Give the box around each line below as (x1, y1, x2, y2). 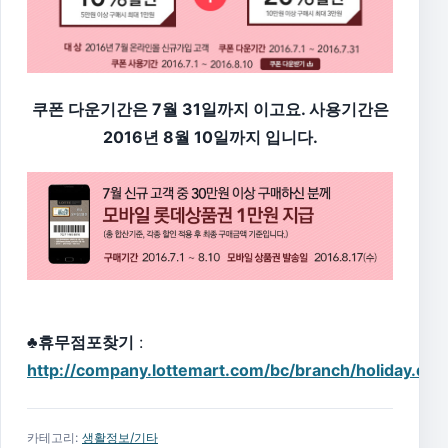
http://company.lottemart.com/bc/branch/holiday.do (27, 359, 436, 380)
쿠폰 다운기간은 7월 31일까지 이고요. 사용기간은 (31, 98, 389, 119)
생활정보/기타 (82, 429, 158, 445)
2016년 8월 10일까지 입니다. (102, 126, 318, 147)
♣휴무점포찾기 (27, 331, 134, 352)
